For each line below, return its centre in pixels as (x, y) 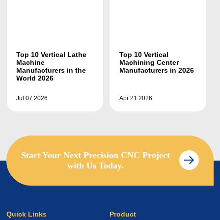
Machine (31, 62)
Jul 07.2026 (32, 98)
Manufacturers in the (51, 70)
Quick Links (27, 214)
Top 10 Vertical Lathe (52, 54)
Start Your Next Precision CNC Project (96, 155)
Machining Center (149, 62)
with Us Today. (96, 166)
